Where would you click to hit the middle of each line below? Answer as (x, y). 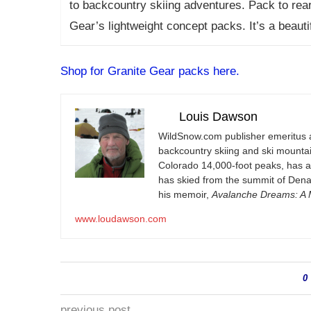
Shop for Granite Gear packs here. (150, 71)
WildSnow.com (190, 136)
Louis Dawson (218, 117)
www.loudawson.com (121, 219)
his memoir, (185, 194)
